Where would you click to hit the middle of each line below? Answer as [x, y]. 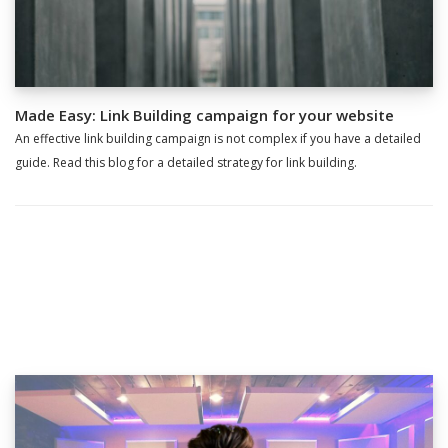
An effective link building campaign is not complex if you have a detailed [218, 139]
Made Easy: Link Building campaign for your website [204, 115]
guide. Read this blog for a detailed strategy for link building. [186, 163]
